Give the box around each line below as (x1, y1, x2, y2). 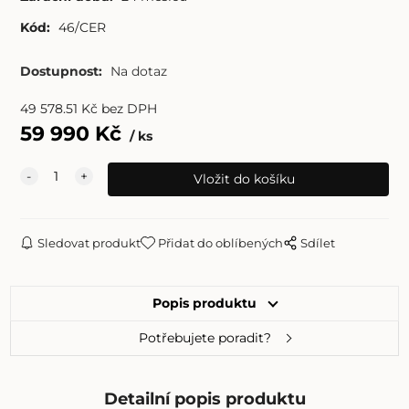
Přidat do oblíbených (158, 235, 284, 250)
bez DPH (100, 100, 157, 117)
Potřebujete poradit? (138, 329, 271, 346)
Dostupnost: (19, 63, 106, 80)
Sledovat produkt (37, 235, 142, 250)
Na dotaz (110, 63, 167, 80)
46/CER (58, 18, 106, 36)
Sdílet (300, 235, 336, 250)
